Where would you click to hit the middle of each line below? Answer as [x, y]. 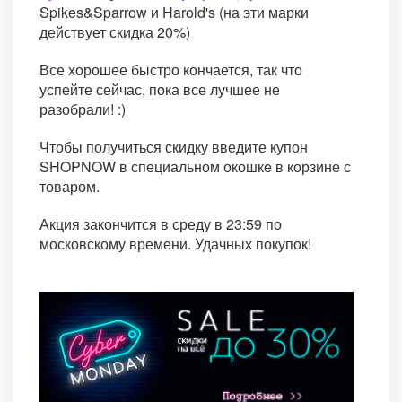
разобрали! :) [83, 109]
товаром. [70, 187]
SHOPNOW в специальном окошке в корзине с [195, 167]
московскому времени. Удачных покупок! [175, 244]
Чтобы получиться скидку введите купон [174, 147]
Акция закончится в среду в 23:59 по [161, 224]
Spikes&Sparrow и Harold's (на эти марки [174, 13]
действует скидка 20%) [115, 32]
